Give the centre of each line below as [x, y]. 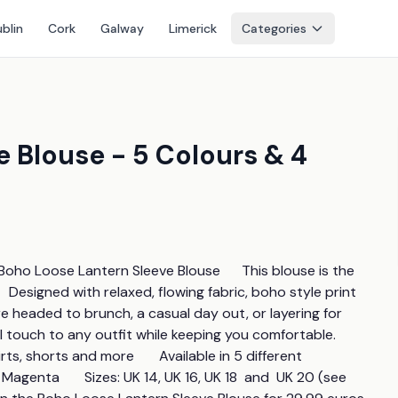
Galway [123, 28]
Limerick [193, 28]
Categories [275, 28]
